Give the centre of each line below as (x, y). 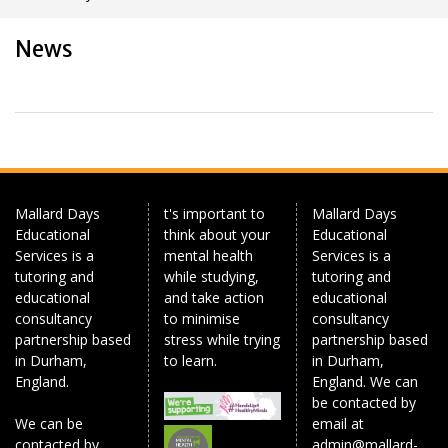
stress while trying (221, 340)
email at (337, 424)
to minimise (201, 319)
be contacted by (363, 403)
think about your (216, 235)
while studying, (211, 277)
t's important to (214, 214)
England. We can (364, 382)
